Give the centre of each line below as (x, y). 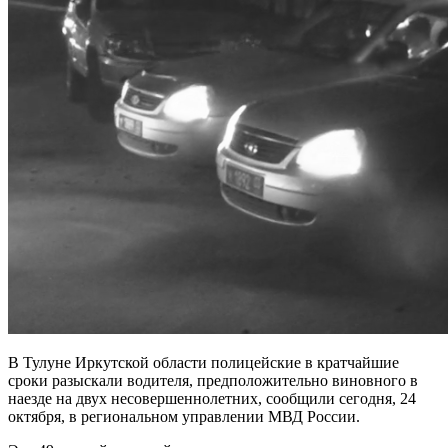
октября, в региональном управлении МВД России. (184, 416)
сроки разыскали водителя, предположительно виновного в (213, 380)
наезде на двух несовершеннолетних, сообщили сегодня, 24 (212, 398)
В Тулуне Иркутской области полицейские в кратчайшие (203, 362)
